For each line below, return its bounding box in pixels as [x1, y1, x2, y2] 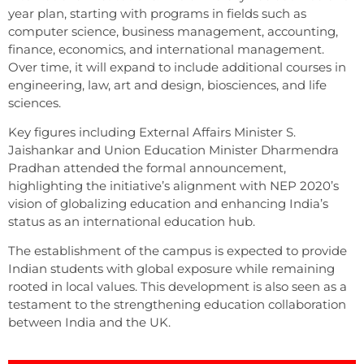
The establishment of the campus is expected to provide [8, 243, 347, 259]
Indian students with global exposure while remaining [8, 261, 335, 277]
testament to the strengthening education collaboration [8, 297, 346, 313]
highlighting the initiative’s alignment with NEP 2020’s [8, 177, 339, 193]
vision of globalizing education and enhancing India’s [8, 195, 328, 211]
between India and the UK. [8, 314, 171, 331]
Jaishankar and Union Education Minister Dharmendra [8, 141, 339, 158]
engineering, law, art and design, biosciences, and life [8, 76, 327, 93]
